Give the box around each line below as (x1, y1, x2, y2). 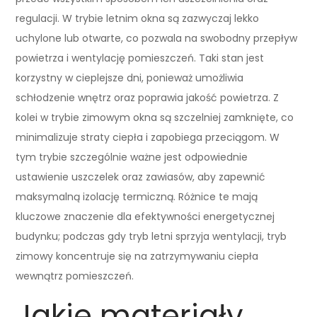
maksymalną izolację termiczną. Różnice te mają (16, 189, 258, 204)
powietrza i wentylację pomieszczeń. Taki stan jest (16, 50, 265, 65)
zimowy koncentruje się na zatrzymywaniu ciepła (16, 248, 259, 263)
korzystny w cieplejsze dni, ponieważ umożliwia (16, 70, 244, 85)
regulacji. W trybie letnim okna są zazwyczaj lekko (16, 11, 260, 25)
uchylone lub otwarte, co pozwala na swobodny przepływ (16, 30, 298, 45)
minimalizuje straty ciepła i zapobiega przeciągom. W (16, 129, 280, 144)
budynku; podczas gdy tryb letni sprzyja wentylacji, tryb (16, 229, 287, 243)
